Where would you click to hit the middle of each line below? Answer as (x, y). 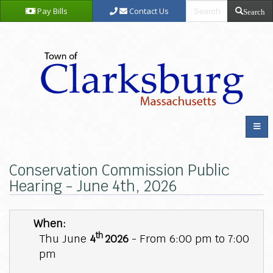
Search (254, 11)
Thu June (64, 239)
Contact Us (148, 11)
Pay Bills (51, 11)
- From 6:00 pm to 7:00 (189, 239)
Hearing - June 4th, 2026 (93, 186)
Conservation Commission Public (119, 171)
